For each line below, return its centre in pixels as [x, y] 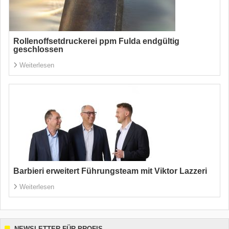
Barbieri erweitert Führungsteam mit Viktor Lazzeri [110, 171]
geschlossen [38, 49]
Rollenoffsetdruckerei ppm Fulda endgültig [96, 41]
